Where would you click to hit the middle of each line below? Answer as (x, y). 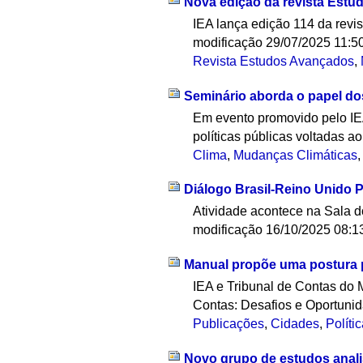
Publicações (229, 324)
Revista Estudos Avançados (274, 61)
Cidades (295, 324)
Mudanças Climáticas (296, 155)
